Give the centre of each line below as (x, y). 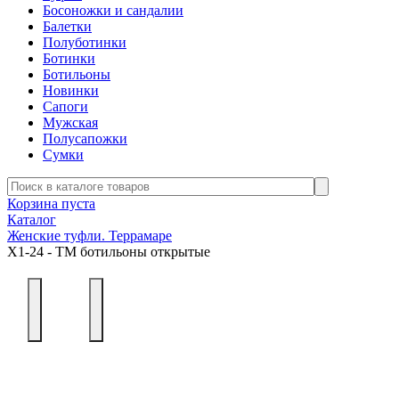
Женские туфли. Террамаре (90, 236)
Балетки (67, 26)
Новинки (71, 90)
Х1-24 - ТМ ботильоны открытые (109, 252)
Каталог (32, 220)
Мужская (70, 122)
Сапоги (65, 106)
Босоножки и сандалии (113, 10)
